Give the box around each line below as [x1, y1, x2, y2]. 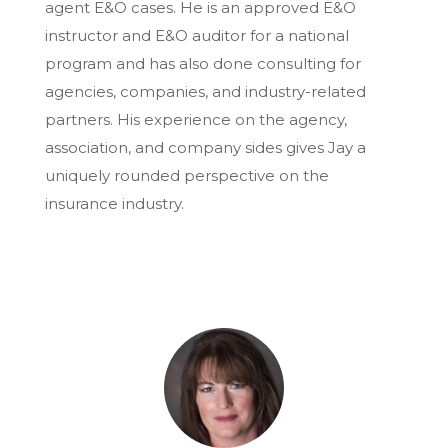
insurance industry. [45, 193, 184, 213]
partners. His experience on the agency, [45, 109, 347, 129]
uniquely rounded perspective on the [45, 165, 329, 185]
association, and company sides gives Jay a [45, 137, 366, 157]
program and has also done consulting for [45, 53, 361, 73]
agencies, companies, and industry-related [45, 81, 366, 101]
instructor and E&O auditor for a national [45, 25, 349, 45]
